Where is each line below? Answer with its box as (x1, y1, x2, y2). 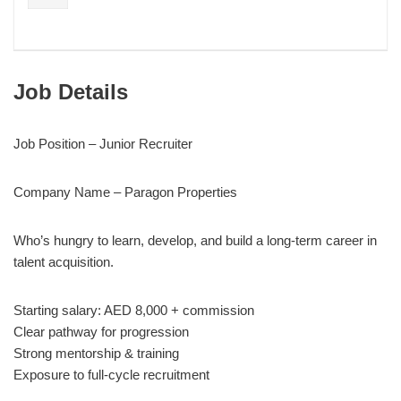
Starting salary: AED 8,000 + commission (13, 302, 254, 318)
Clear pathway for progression (13, 323, 189, 339)
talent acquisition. (13, 253, 114, 269)
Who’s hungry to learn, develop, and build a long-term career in (13, 232, 377, 248)
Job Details (13, 79, 128, 104)
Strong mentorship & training (13, 345, 179, 361)
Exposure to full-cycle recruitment (13, 366, 209, 382)
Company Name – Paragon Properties (13, 183, 237, 200)
